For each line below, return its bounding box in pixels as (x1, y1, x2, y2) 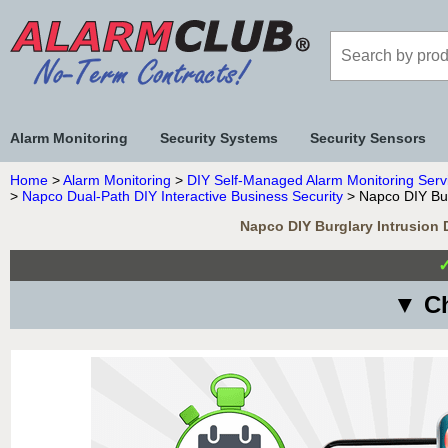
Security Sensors (310, 130, 426, 146)
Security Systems (160, 130, 278, 146)
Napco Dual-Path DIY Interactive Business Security (22, 188, 343, 204)
